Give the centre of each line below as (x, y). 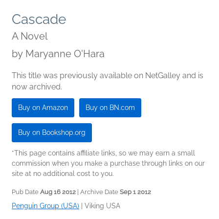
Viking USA (102, 206)
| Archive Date (98, 192)
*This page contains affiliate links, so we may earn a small (103, 153)
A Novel (30, 36)
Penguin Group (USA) (45, 206)
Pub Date (26, 192)
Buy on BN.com (110, 108)
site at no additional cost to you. (63, 174)
